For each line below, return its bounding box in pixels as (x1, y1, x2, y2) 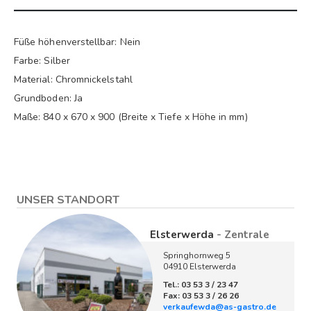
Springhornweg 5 (163, 250, 230, 262)
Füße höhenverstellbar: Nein (14, 35, 140, 49)
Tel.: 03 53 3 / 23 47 (163, 279, 238, 291)
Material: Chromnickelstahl (14, 73, 133, 87)
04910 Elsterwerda (163, 261, 236, 273)
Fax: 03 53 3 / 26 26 (163, 290, 239, 302)
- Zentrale (217, 228, 269, 242)
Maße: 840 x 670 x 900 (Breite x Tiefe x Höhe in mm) (14, 110, 248, 124)
